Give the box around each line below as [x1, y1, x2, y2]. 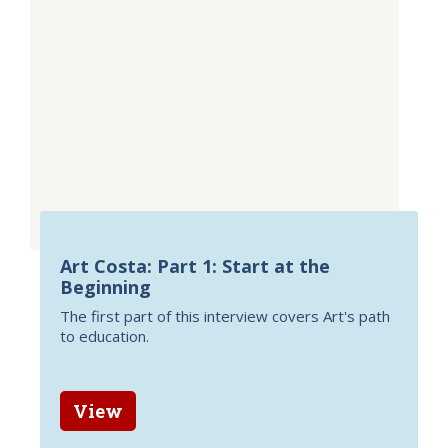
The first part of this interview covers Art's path [60, 306, 390, 326]
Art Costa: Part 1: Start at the [60, 254, 330, 278]
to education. [60, 326, 149, 346]
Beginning [60, 275, 151, 299]
